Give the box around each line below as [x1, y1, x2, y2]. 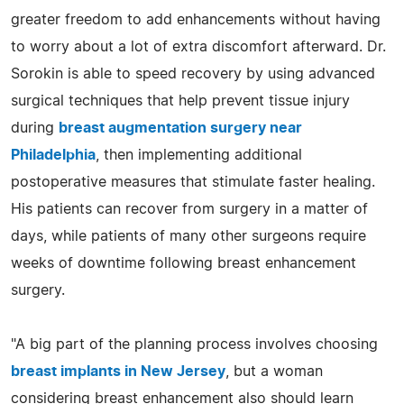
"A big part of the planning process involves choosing [11, 336, 378, 352]
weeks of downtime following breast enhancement [11, 255, 356, 271]
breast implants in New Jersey [11, 363, 225, 379]
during [11, 120, 59, 135]
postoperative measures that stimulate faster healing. [11, 174, 375, 189]
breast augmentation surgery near [59, 120, 302, 135]
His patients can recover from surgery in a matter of [11, 201, 368, 216]
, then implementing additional [96, 147, 302, 162]
